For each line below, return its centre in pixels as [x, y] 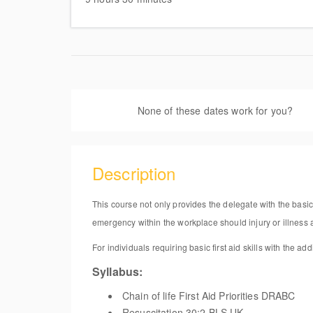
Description [134, 173]
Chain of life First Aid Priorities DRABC [209, 296]
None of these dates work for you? [217, 110]
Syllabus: [118, 271]
